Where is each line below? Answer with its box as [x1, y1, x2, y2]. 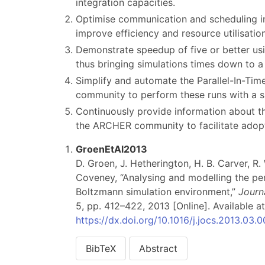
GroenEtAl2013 [76, 143, 147, 155]
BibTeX [86, 243, 116, 254]
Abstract [139, 243, 177, 254]
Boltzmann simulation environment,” [76, 186, 238, 198]
